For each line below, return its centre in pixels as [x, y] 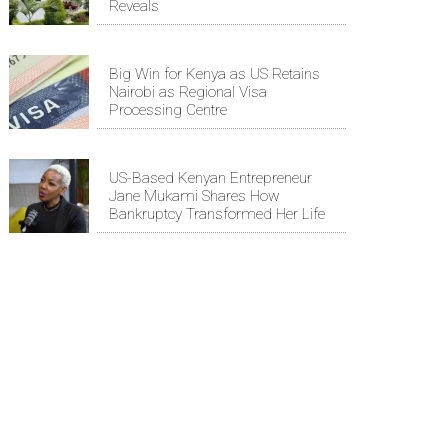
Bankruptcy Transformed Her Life [217, 214]
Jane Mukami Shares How [194, 196]
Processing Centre [168, 110]
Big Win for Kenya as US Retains [214, 74]
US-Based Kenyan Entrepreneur [210, 178]
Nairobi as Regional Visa [188, 92]
